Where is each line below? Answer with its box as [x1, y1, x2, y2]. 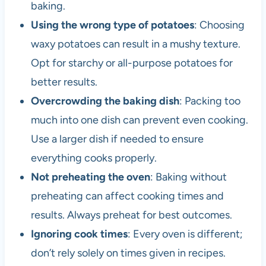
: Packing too [179, 94, 240, 108]
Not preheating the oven [30, 170, 150, 184]
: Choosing [194, 18, 245, 32]
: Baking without [150, 170, 227, 184]
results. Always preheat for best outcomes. [30, 208, 232, 222]
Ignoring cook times [30, 227, 128, 241]
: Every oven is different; [127, 227, 243, 241]
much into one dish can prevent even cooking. [30, 113, 248, 127]
